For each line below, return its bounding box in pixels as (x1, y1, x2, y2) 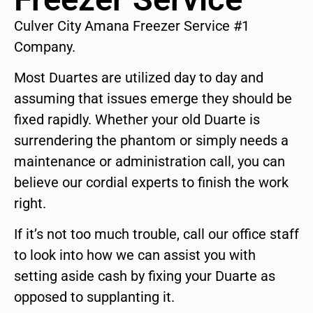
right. (14, 195, 46, 212)
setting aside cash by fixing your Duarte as (14, 268, 275, 285)
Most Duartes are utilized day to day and (14, 69, 263, 87)
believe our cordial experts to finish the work (14, 174, 289, 191)
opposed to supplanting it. (14, 289, 175, 306)
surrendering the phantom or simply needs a (14, 132, 289, 150)
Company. (14, 38, 75, 55)
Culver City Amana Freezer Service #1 (14, 17, 249, 34)
